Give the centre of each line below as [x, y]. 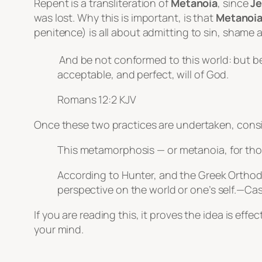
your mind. [59, 230]
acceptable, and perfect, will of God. [143, 75]
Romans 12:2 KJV [97, 100]
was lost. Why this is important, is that [125, 18]
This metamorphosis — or [118, 150]
